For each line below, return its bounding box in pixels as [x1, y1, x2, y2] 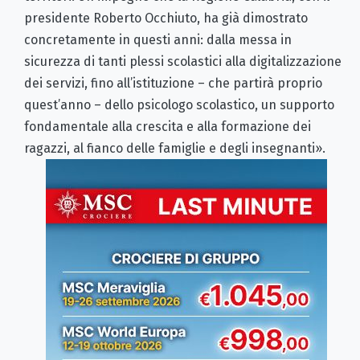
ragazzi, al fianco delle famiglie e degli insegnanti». [24, 141, 325, 157]
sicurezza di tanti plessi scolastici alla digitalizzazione [24, 54, 342, 70]
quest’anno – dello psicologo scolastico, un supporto [24, 97, 334, 113]
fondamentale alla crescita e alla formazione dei [24, 119, 311, 135]
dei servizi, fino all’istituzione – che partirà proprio [24, 76, 322, 92]
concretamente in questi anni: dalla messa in [24, 32, 292, 48]
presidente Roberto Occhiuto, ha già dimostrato [24, 10, 308, 27]
